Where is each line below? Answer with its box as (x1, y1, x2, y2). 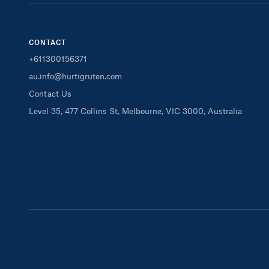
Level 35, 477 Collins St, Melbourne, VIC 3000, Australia (29, 106, 242, 116)
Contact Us (29, 88, 71, 98)
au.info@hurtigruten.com (29, 71, 122, 81)
